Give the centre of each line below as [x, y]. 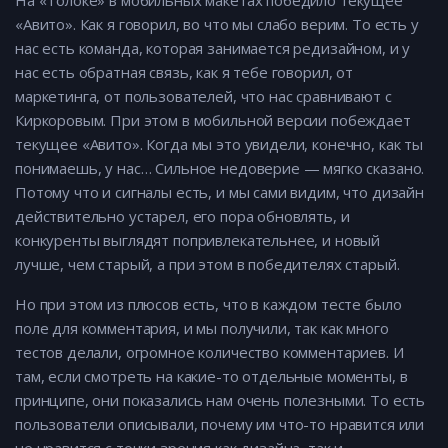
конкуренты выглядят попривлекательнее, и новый [198, 240]
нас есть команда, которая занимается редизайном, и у [213, 48]
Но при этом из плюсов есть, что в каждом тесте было [208, 304]
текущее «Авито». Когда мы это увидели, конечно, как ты [219, 144]
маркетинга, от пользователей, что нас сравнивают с [203, 96]
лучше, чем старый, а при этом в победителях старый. [207, 264]
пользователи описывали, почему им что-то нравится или [220, 424]
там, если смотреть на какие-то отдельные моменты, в [211, 376]
